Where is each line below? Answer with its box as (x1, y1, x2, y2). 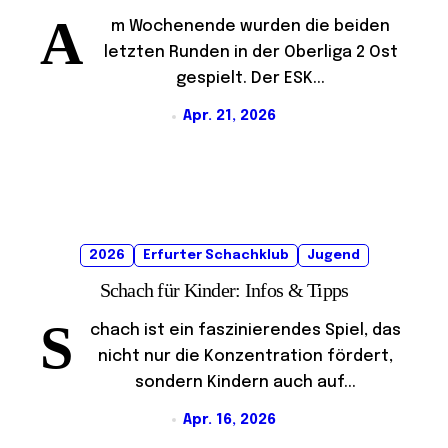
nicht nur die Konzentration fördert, (98, 347, 393, 365)
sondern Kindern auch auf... (135, 373, 356, 391)
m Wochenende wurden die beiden (111, 18, 390, 36)
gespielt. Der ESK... (176, 70, 325, 88)
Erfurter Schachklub (142, 248, 289, 262)
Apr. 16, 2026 (182, 412, 276, 427)
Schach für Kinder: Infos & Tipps (99, 278, 349, 301)
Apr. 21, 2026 (182, 109, 276, 124)
